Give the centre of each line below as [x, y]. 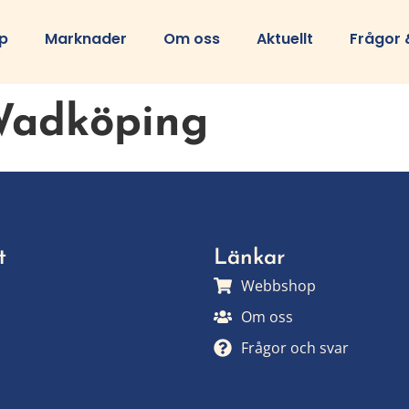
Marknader [86, 39]
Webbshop [278, 286]
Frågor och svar [295, 348]
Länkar [249, 259]
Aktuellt [285, 39]
